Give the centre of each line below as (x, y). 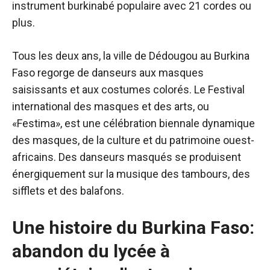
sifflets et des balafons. (68, 191)
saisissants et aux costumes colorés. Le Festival (128, 89)
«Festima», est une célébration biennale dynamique (133, 123)
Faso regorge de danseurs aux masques (108, 73)
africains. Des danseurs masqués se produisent (127, 157)
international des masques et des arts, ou (111, 106)
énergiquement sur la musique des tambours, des (131, 174)
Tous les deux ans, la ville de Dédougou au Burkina (131, 56)
